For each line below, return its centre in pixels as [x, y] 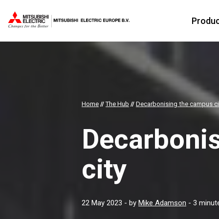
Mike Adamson [162, 203]
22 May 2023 [102, 203]
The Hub [117, 104]
